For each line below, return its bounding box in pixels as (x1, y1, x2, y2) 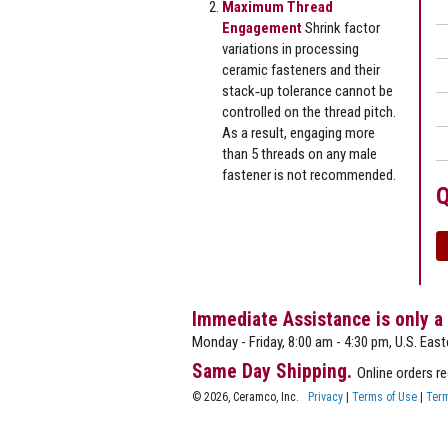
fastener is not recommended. (222, 165, 396, 184)
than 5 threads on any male (222, 144, 377, 163)
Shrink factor (302, 18, 380, 37)
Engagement (222, 18, 302, 37)
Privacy (308, 389, 343, 404)
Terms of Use (352, 389, 417, 404)
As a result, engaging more (222, 123, 375, 142)
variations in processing (222, 39, 359, 58)
